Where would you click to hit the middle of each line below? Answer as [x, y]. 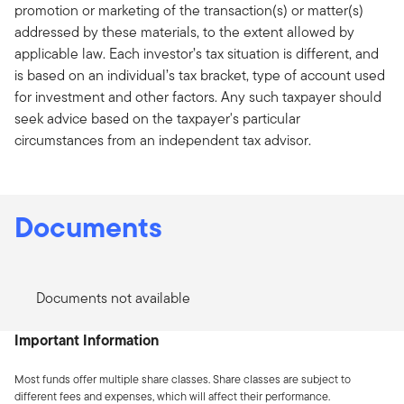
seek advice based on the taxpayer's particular [157, 119]
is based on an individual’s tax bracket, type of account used [200, 76]
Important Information [87, 340]
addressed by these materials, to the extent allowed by [184, 32]
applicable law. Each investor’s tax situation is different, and [197, 54]
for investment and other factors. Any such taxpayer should [198, 97]
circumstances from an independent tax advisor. [163, 141]
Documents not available [113, 298]
